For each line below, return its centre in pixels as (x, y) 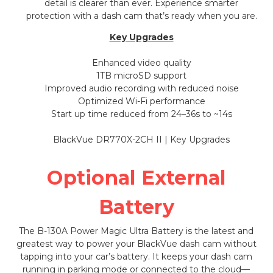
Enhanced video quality (141, 62)
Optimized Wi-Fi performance (141, 101)
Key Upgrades (141, 37)
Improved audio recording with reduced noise (141, 88)
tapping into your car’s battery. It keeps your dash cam (136, 256)
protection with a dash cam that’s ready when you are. (141, 16)
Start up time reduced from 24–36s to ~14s (141, 114)
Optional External (136, 177)
